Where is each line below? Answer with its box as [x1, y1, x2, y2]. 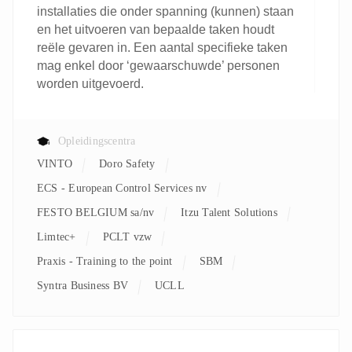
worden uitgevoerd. [37, 77, 144, 90]
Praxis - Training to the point [43, 255, 173, 267]
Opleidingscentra [58, 135, 136, 147]
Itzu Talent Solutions [185, 207, 277, 218]
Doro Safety [107, 158, 156, 170]
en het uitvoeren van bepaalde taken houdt [37, 23, 274, 36]
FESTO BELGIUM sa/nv [43, 207, 155, 218]
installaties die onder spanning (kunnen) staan [37, 5, 294, 18]
